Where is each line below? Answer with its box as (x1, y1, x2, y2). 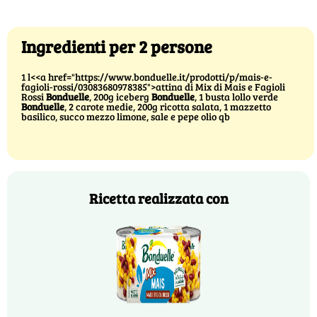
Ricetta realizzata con (88, 188, 229, 209)
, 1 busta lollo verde (195, 90, 278, 104)
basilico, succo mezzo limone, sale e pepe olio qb (21, 110, 230, 124)
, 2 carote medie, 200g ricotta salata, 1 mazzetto (64, 100, 271, 114)
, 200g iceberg (89, 90, 151, 104)
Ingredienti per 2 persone (21, 35, 212, 59)
